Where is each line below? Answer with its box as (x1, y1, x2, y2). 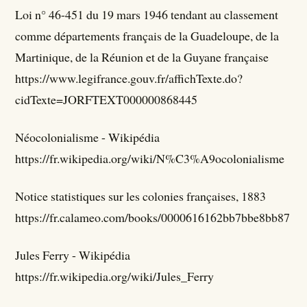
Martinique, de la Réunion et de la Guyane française (15, 49, 269, 66)
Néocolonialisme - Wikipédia (15, 129, 160, 146)
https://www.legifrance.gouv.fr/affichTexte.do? (15, 70, 243, 87)
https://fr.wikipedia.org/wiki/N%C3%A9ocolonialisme (15, 150, 285, 167)
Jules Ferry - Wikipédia (15, 247, 131, 264)
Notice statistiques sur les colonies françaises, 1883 (15, 188, 267, 205)
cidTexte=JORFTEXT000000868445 (15, 91, 198, 108)
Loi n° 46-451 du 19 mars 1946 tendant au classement (15, 6, 279, 23)
